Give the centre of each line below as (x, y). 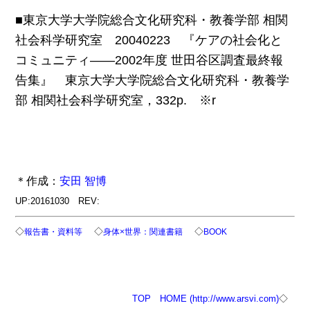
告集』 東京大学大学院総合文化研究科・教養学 (153, 81)
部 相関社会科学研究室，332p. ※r (116, 101)
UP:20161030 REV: (58, 201)
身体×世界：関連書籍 (143, 232)
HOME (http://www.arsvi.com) (219, 299)
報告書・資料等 (54, 232)
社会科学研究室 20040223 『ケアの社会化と (149, 40)
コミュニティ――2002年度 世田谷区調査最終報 (149, 61)
